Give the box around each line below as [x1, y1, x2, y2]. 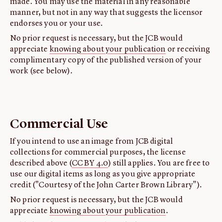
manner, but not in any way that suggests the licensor [10, 9, 203, 17]
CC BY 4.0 [71, 160, 109, 168]
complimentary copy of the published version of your [10, 56, 202, 65]
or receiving [166, 46, 211, 54]
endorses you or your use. [10, 20, 105, 28]
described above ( [10, 160, 72, 168]
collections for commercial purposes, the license [10, 149, 186, 157]
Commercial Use [10, 118, 109, 131]
